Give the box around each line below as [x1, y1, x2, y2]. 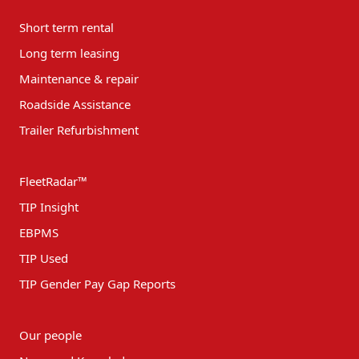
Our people [19, 326, 82, 343]
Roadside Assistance [19, 95, 131, 112]
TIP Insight [19, 198, 79, 215]
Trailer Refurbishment [19, 121, 139, 138]
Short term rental [19, 18, 114, 35]
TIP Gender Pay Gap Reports [19, 275, 175, 292]
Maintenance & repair [19, 70, 139, 87]
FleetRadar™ [19, 172, 87, 189]
